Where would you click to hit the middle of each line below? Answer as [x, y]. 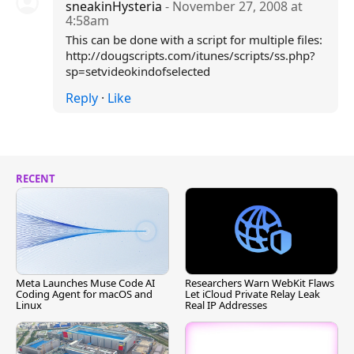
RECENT [36, 179]
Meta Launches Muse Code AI [85, 283]
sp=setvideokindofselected [137, 71]
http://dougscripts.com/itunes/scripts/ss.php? [190, 55]
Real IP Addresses [226, 305]
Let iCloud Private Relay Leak [252, 294]
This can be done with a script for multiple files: [194, 40]
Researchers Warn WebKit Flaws [260, 283]
